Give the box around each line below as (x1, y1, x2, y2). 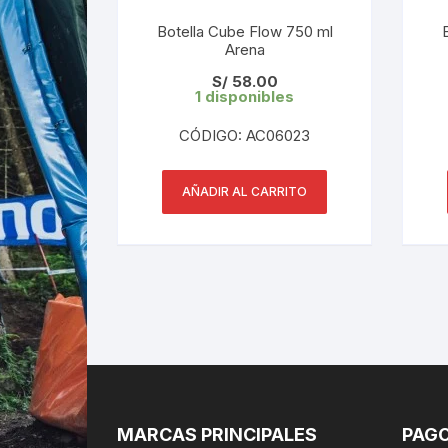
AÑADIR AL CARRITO (182, 183, 307, 199)
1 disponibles (195, 86, 294, 106)
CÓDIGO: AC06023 (179, 125, 310, 145)
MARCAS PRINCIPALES (117, 423, 317, 445)
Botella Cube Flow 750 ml (156, 21, 333, 41)
